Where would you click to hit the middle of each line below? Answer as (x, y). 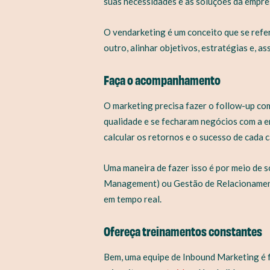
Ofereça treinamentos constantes (183, 230)
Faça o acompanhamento (162, 79)
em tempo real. (133, 199)
